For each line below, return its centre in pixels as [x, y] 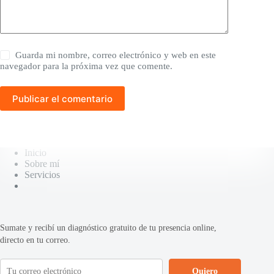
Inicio [35, 153]
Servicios [42, 175]
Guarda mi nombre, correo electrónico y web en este [116, 55]
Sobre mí [42, 164]
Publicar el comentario [62, 98]
